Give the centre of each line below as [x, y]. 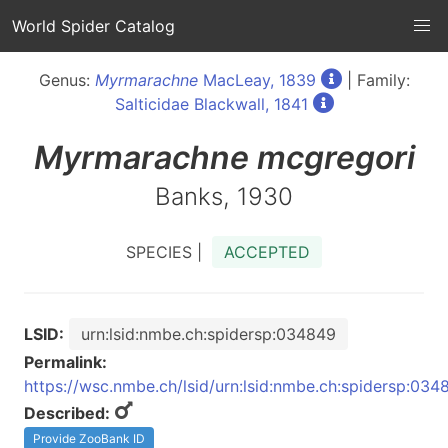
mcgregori [335, 157]
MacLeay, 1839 [256, 80]
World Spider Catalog [93, 26]
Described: [67, 413]
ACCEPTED [267, 252]
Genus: [66, 80]
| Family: [375, 80]
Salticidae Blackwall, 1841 [211, 104]
